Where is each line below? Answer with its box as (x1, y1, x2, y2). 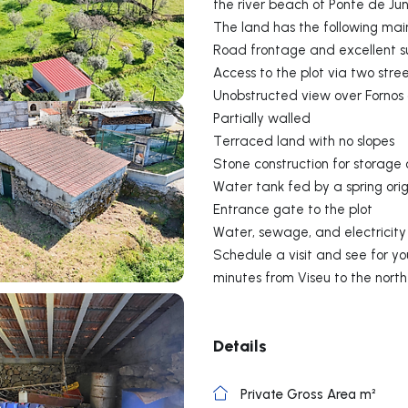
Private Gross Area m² (240, 385, 376, 403)
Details (213, 334, 267, 356)
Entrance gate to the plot (213, 200, 372, 218)
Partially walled (213, 109, 311, 127)
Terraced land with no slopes (213, 132, 394, 149)
